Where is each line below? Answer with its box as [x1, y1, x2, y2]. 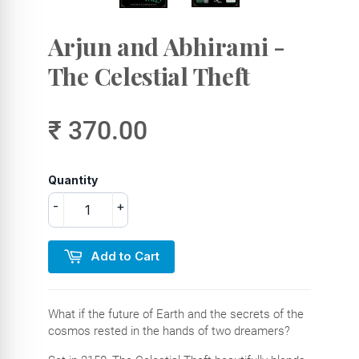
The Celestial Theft [47, 59, 251, 92]
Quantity [47, 172, 98, 187]
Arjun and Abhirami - [47, 30, 285, 63]
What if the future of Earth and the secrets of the [47, 307, 304, 322]
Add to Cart [90, 248, 159, 264]
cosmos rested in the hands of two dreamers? [47, 324, 290, 339]
